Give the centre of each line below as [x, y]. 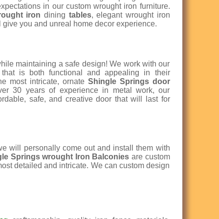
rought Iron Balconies [89, 157]
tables [80, 15]
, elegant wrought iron [131, 15]
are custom [150, 157]
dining [56, 15]
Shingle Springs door [129, 82]
